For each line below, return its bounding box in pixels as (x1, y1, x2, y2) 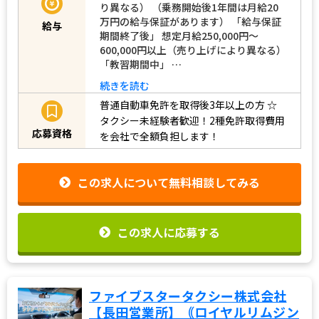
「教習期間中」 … (100, 56, 182, 71)
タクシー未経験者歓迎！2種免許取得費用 (100, 113, 285, 128)
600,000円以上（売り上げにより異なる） (100, 42, 286, 57)
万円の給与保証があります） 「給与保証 (100, 14, 281, 28)
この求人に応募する (117, 223, 220, 241)
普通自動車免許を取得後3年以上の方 (100, 98, 265, 113)
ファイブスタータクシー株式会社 (89, 286, 287, 305)
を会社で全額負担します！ (100, 129, 219, 144)
